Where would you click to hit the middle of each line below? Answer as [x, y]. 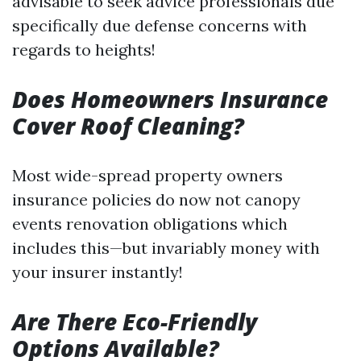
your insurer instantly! [98, 272]
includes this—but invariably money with [166, 248]
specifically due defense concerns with [160, 25]
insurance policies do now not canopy [156, 199]
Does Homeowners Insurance [170, 99]
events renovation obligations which [150, 224]
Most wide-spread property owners [147, 175]
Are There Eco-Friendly [135, 322]
